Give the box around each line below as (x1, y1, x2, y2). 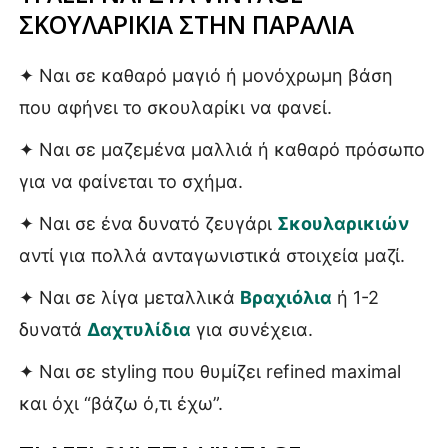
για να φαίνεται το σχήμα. (19, 170, 243, 192)
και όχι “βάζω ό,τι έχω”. (19, 392, 223, 414)
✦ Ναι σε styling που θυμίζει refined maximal (19, 360, 401, 382)
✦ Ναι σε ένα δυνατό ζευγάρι (19, 212, 277, 234)
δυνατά (19, 318, 87, 340)
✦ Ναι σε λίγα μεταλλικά (19, 286, 240, 308)
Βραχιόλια (240, 286, 332, 308)
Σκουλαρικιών (277, 212, 409, 234)
